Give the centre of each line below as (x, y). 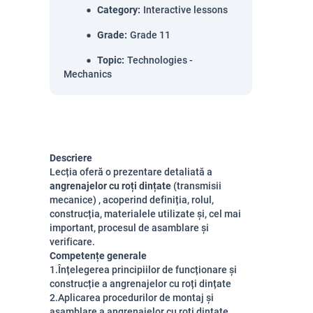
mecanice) (74, 200)
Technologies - (160, 60)
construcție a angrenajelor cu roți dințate (140, 284)
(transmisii (196, 186)
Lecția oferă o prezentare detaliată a (131, 172)
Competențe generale (98, 256)
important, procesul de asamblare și (129, 228)
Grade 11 (150, 35)
